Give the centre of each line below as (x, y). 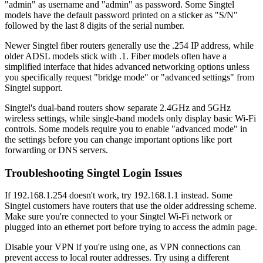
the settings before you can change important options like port (118, 139)
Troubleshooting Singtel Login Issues (93, 173)
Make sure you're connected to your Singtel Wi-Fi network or (118, 217)
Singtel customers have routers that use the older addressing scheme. (131, 206)
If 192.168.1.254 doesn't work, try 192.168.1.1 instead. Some (119, 195)
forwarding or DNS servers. (56, 150)
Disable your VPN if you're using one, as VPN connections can (123, 247)
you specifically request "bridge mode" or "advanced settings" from (129, 77)
